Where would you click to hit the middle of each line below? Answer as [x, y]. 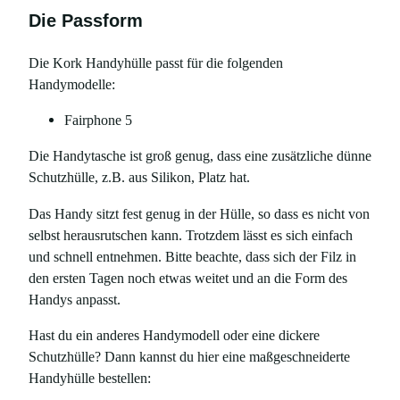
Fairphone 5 [98, 120]
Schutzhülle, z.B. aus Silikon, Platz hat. [139, 178]
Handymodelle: [72, 84]
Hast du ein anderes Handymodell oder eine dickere [174, 336]
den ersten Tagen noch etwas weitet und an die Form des [188, 278]
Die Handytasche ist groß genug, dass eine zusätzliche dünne [200, 156]
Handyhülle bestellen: [90, 379]
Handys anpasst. [75, 299]
